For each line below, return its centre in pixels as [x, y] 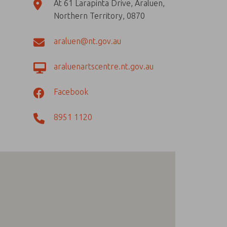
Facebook [71, 92]
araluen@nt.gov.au [87, 41]
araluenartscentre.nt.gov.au [104, 66]
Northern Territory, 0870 [99, 16]
